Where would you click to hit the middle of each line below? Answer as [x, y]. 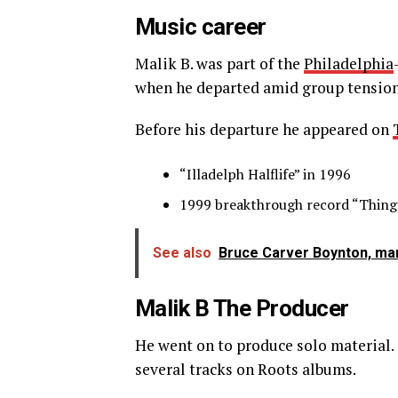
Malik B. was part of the [219, 64]
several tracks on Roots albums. [246, 370]
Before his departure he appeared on [264, 130]
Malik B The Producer [245, 309]
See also [182, 253]
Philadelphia [349, 64]
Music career [201, 27]
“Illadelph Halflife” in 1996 [265, 175]
